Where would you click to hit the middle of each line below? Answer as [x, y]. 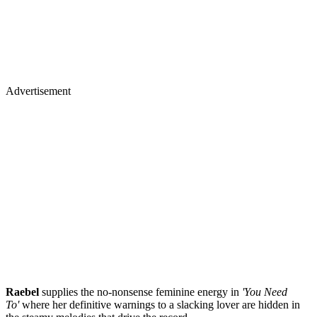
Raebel [22, 292]
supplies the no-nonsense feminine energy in [139, 292]
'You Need [263, 292]
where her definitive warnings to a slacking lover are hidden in [160, 304]
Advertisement [38, 91]
